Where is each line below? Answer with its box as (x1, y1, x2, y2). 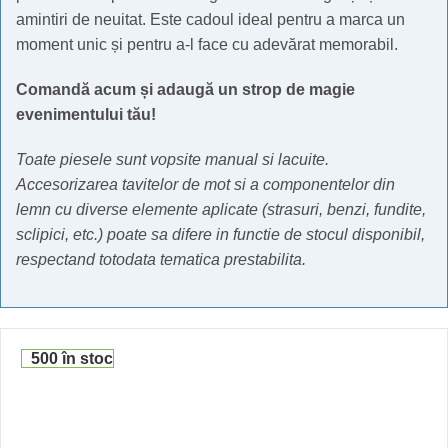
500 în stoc (30, 350, 113, 367)
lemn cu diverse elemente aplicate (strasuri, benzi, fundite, (16, 201, 426, 218)
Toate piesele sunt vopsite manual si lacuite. (16, 151, 329, 168)
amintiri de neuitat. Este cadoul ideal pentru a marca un (16, 11, 405, 28)
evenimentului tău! (16, 106, 156, 123)
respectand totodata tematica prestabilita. (16, 251, 306, 268)
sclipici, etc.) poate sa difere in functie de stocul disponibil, (16, 226, 425, 243)
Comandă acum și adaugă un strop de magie (16, 81, 355, 98)
